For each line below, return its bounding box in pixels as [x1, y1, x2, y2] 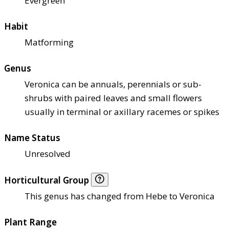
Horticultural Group [4, 174, 91, 186]
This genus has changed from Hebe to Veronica [25, 190, 215, 202]
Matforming [25, 36, 74, 48]
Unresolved [25, 147, 71, 159]
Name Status [4, 131, 60, 144]
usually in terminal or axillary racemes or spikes [25, 105, 219, 118]
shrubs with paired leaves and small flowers [25, 91, 202, 104]
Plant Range [4, 216, 57, 228]
